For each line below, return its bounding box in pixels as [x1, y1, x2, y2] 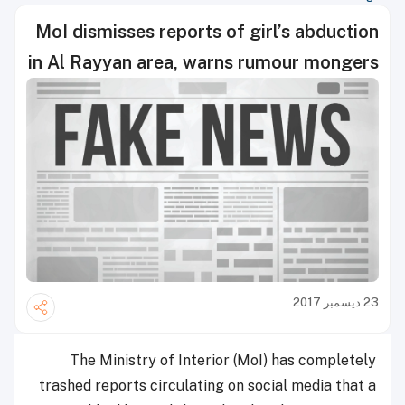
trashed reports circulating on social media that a [39, 377, 376, 395]
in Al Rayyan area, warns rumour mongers [28, 52, 379, 73]
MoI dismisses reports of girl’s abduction [35, 21, 379, 42]
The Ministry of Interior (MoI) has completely [70, 352, 376, 370]
